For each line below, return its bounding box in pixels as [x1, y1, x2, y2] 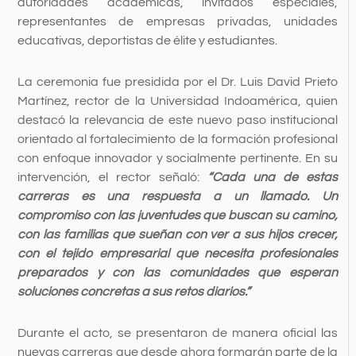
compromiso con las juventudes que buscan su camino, [17, 209, 339, 222]
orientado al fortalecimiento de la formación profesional [17, 133, 339, 146]
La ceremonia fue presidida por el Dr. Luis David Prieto [17, 75, 339, 89]
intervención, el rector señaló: [17, 171, 208, 184]
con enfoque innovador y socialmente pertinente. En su [17, 152, 339, 165]
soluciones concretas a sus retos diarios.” [17, 285, 250, 299]
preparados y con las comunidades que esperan [17, 266, 339, 280]
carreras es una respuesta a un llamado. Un [17, 190, 339, 203]
